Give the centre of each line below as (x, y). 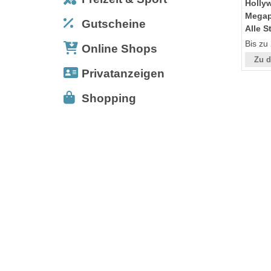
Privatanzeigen (123, 73)
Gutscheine (114, 24)
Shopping (109, 98)
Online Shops (119, 48)
